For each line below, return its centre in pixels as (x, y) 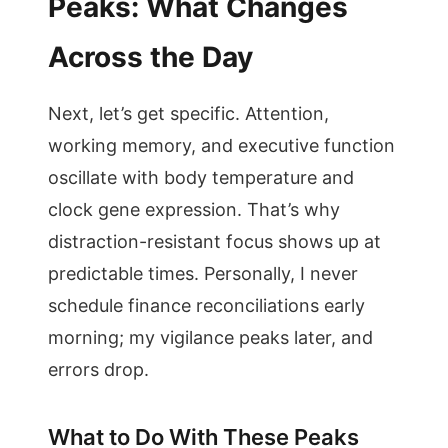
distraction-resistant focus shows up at (214, 241)
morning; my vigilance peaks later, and (210, 337)
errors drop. (98, 369)
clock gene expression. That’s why (194, 209)
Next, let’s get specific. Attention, (188, 113)
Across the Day (150, 57)
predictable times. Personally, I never (203, 273)
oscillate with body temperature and (201, 177)
